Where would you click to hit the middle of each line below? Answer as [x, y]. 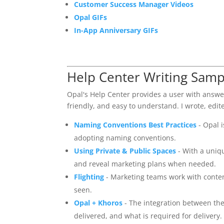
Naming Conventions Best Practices [135, 125]
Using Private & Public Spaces [125, 151]
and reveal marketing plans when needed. [145, 164]
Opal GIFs [91, 17]
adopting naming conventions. [125, 138]
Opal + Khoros [98, 203]
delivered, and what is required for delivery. [148, 216]
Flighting [89, 177]
